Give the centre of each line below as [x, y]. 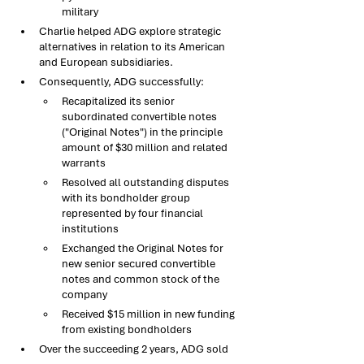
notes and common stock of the [142, 279]
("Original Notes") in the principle [143, 132]
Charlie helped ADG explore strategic [131, 31]
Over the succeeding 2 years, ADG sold [135, 349]
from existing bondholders [127, 329]
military [80, 12]
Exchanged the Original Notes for [144, 248]
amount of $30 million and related [146, 147]
